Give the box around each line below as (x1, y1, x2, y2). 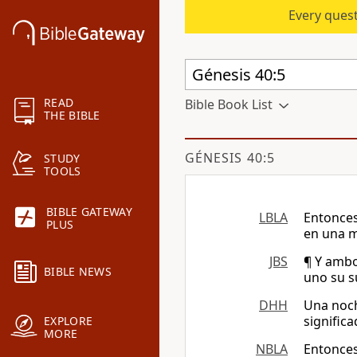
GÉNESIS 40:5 (185, 149, 275, 167)
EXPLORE (44, 313, 93, 329)
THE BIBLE (44, 108, 100, 124)
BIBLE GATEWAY (46, 204, 132, 220)
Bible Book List (185, 96, 273, 113)
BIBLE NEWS (44, 264, 112, 280)
